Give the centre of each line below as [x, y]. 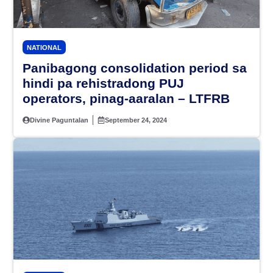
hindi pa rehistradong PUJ [103, 83]
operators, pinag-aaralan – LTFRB [126, 99]
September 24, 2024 [136, 120]
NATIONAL [44, 48]
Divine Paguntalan [59, 120]
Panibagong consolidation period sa [135, 68]
